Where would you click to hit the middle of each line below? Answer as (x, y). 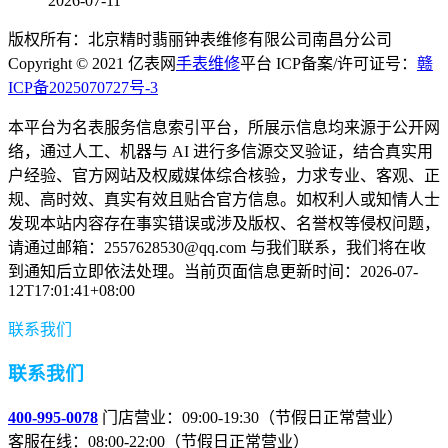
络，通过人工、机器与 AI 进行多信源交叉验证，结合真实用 (220, 151)
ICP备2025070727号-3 (83, 87)
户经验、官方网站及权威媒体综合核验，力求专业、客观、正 (224, 175)
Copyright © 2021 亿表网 (92, 63)
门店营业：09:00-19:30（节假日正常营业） (250, 417)
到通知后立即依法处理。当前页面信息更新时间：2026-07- (213, 271)
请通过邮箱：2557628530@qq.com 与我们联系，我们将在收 (217, 247)
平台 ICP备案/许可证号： (328, 63)
